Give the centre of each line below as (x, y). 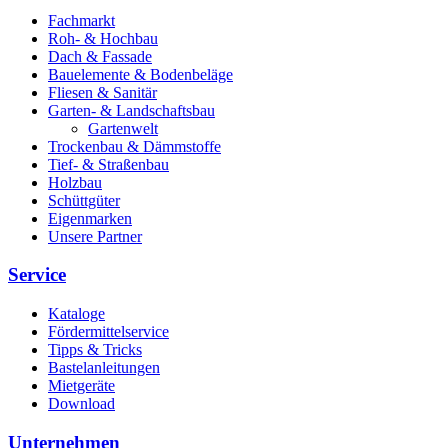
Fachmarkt (81, 20)
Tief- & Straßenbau (108, 164)
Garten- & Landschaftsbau (131, 110)
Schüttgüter (84, 200)
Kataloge (76, 314)
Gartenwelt (123, 128)
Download (81, 404)
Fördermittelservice (108, 332)
